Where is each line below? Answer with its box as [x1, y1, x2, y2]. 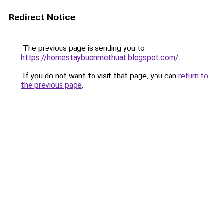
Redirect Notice [9, 12, 75, 23]
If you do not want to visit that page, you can [21, 71, 178, 80]
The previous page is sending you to [21, 44, 145, 53]
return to [178, 71, 208, 80]
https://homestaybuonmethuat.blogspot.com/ [21, 53, 179, 62]
